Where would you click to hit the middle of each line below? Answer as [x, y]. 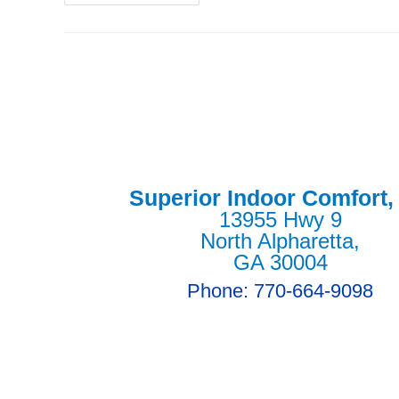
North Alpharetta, [281, 241]
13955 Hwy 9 [280, 220]
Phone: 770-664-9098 [281, 291]
